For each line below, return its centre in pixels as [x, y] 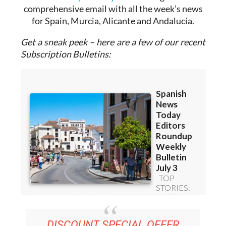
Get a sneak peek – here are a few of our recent [113, 61]
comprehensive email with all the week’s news [113, 27]
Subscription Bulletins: [66, 73]
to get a [163, 15]
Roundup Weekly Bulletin [98, 15]
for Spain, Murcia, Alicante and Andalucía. [113, 40]
